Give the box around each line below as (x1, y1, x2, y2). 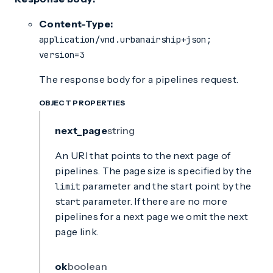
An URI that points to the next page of (55, 149, 231, 161)
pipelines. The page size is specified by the (55, 165, 252, 177)
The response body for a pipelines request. (39, 73, 239, 85)
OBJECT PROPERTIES (39, 98, 126, 107)
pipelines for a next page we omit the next (55, 210, 249, 222)
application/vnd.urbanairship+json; (39, 34, 211, 45)
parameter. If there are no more (80, 195, 227, 207)
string (107, 124, 135, 136)
